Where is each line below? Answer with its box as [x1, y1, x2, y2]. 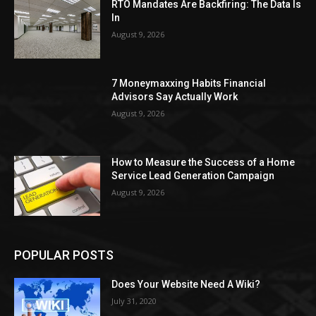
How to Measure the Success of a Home [111, 156, 296, 168]
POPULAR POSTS [14, 248, 114, 263]
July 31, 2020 [111, 296, 157, 307]
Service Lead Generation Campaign [111, 169, 275, 181]
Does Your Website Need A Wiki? [111, 279, 261, 291]
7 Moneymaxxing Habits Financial [111, 78, 267, 90]
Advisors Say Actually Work [111, 91, 238, 103]
